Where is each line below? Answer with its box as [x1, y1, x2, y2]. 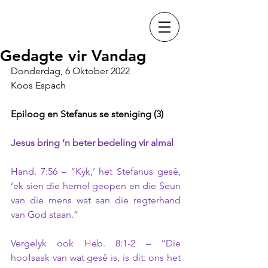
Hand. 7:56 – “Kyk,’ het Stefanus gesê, [11, 166, 181, 177]
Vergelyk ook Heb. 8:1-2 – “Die [11, 237, 181, 249]
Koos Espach [11, 80, 66, 91]
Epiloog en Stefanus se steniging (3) [11, 108, 163, 120]
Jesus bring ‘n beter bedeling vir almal [11, 137, 176, 148]
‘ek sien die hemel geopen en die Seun [11, 180, 181, 191]
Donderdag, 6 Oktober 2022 [11, 65, 130, 77]
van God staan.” [11, 209, 78, 220]
